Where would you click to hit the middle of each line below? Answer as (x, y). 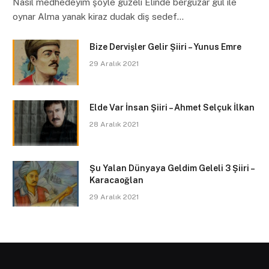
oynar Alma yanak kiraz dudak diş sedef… (98, 17)
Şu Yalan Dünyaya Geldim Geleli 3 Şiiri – (172, 168)
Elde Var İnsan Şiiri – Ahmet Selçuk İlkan (172, 108)
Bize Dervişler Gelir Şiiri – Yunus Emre (165, 47)
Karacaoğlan (116, 180)
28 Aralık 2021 (114, 125)
